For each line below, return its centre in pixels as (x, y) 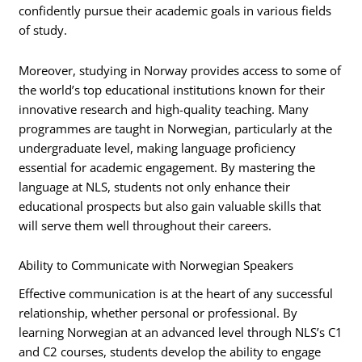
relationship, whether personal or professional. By (158, 312)
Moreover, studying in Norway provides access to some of (180, 70)
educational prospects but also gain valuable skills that (170, 206)
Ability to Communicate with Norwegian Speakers (156, 265)
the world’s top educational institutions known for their (172, 89)
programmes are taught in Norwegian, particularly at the (176, 128)
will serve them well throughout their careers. (145, 225)
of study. (43, 30)
